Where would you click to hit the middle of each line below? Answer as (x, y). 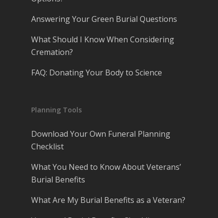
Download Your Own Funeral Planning (101, 134)
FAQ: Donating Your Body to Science (97, 73)
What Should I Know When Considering (103, 40)
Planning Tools (56, 110)
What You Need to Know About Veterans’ (106, 167)
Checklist (47, 147)
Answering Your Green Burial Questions (104, 19)
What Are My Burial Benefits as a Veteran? (108, 200)
